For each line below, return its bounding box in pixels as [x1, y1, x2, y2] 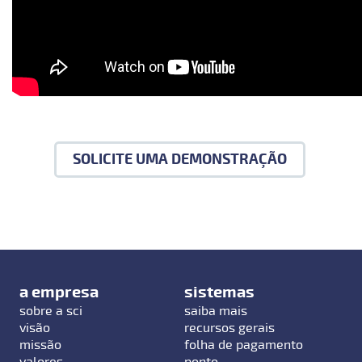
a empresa [19, 281, 99, 302]
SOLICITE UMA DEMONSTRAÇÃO [73, 149, 287, 169]
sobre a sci [19, 302, 83, 319]
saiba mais [184, 302, 248, 319]
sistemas [184, 281, 255, 302]
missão [19, 336, 62, 353]
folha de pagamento [184, 336, 304, 353]
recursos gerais [184, 319, 276, 336]
